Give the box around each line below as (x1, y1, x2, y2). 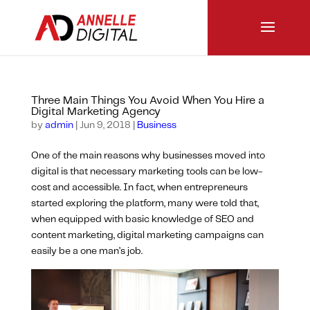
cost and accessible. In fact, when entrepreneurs (30, 183, 248, 192)
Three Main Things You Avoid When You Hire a (30, 95, 264, 106)
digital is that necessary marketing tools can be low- (30, 167, 263, 176)
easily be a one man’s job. (30, 246, 143, 256)
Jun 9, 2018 (79, 120, 131, 130)
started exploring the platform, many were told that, (30, 199, 259, 208)
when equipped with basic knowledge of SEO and (30, 215, 254, 224)
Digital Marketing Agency (30, 107, 161, 117)
